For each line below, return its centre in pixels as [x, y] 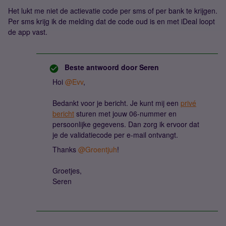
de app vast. [30, 32]
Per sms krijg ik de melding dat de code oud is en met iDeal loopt [111, 21]
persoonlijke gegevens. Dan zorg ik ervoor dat [126, 124]
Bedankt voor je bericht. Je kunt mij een [117, 103]
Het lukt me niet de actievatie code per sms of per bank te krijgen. [113, 11]
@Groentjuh [98, 149]
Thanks [65, 149]
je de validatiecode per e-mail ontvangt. [115, 135]
